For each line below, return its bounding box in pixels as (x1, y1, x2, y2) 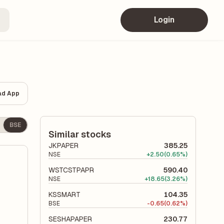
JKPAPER (48, 141, 78, 150)
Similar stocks (48, 128, 111, 140)
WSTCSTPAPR (48, 165, 94, 174)
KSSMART (48, 190, 80, 199)
